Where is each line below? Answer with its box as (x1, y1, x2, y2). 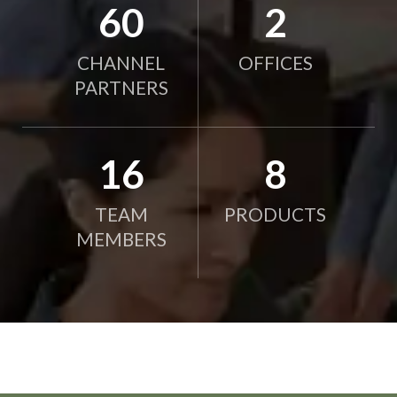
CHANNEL (77, 52, 165, 74)
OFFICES (237, 52, 313, 74)
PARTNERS (74, 77, 168, 98)
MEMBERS (75, 229, 167, 250)
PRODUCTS (224, 204, 327, 225)
